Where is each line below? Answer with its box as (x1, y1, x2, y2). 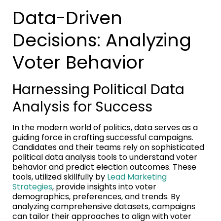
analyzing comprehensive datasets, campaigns (12, 200, 195, 212)
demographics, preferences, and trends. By (12, 190, 180, 202)
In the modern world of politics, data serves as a (12, 121, 198, 133)
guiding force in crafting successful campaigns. (12, 131, 193, 143)
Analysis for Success (12, 97, 152, 116)
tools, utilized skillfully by (12, 171, 107, 183)
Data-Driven (12, 5, 122, 31)
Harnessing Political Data (12, 79, 184, 99)
